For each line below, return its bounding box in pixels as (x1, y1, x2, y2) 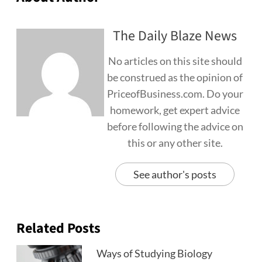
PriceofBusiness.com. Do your (106, 87, 243, 101)
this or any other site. (127, 136, 223, 150)
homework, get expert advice (110, 104, 240, 117)
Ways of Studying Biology (96, 247, 213, 260)
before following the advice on (106, 120, 243, 133)
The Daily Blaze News (113, 26, 237, 47)
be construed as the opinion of (107, 71, 243, 84)
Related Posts (16, 218, 101, 239)
